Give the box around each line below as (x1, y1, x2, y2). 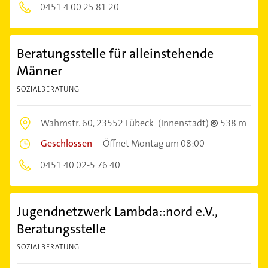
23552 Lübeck (96, 117, 154, 129)
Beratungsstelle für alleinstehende (17, 45, 214, 62)
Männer (17, 62, 62, 80)
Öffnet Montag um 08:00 (103, 137, 205, 150)
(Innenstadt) (156, 117, 211, 129)
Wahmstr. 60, (41, 117, 96, 129)
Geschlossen (41, 137, 92, 150)
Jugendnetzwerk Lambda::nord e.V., (17, 203, 218, 220)
